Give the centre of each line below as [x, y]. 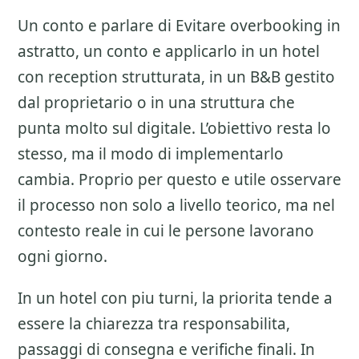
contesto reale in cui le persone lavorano [166, 231]
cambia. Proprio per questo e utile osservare [179, 179]
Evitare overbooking [249, 26]
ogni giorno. [63, 256]
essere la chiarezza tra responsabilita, [154, 324]
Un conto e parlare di [97, 26]
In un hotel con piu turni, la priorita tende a [175, 298]
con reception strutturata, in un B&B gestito [176, 77]
